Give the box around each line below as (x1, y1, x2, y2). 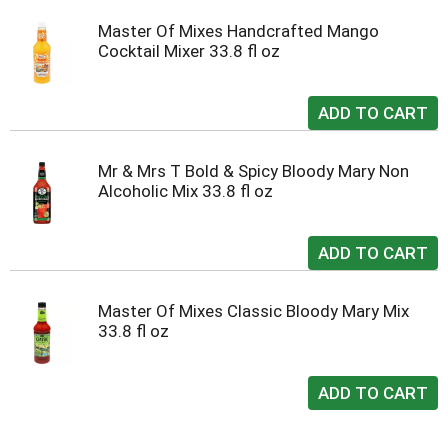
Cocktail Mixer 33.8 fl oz (98, 41, 280, 61)
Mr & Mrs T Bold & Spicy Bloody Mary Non (98, 161, 409, 181)
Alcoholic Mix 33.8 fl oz (98, 181, 273, 201)
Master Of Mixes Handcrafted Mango (98, 21, 379, 41)
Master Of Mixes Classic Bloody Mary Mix (98, 301, 409, 321)
